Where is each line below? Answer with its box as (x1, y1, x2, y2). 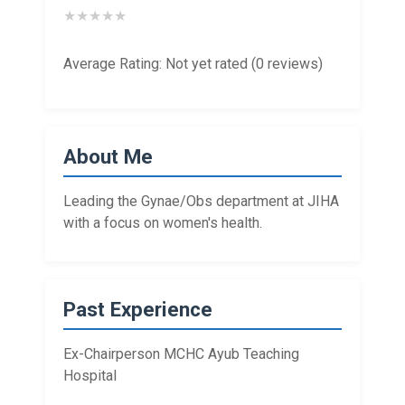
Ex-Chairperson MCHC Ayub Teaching (63, 345, 299, 363)
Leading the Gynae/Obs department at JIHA (63, 193, 339, 210)
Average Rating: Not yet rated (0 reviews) (63, 55, 323, 72)
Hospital (63, 367, 117, 384)
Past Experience (63, 297, 212, 321)
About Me (63, 145, 153, 168)
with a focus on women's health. (63, 214, 262, 231)
